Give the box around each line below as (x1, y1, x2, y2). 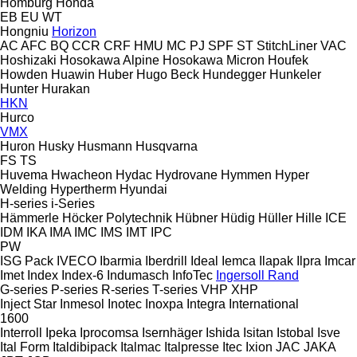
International (229, 296, 299, 311)
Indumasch (107, 268, 169, 282)
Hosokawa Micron (163, 53, 265, 67)
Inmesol (60, 296, 104, 311)
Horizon (52, 24, 96, 38)
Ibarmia (100, 253, 142, 268)
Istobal (277, 325, 314, 339)
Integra (186, 296, 226, 311)
